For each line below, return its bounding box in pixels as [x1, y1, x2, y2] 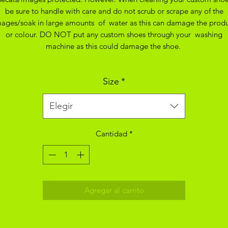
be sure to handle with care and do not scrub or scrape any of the [5, 6, 223, 16]
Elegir [49, 100, 73, 111]
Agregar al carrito [84, 185, 144, 195]
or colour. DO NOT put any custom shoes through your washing [6, 29, 222, 39]
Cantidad [95, 128, 127, 138]
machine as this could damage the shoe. [45, 41, 183, 51]
